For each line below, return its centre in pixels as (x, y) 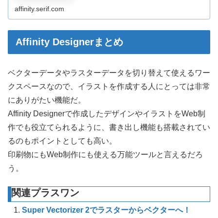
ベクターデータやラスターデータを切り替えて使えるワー (109, 73)
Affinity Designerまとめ (69, 42)
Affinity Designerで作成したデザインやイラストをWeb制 (107, 114)
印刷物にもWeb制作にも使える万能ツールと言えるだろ (105, 155)
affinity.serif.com (40, 9)
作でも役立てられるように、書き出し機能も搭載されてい (109, 127)
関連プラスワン (45, 192)
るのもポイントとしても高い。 (62, 141)
